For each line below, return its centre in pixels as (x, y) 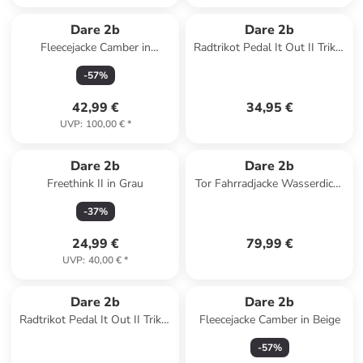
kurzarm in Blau (270, 64)
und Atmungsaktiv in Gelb (270, 200)
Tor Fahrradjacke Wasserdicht (270, 184)
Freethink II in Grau (96, 184)
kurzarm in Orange (96, 336)
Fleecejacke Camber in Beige (269, 320)
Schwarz (96, 64)
